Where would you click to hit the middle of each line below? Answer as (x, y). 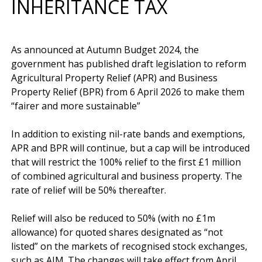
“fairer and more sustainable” (76, 106)
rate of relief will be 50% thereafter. (89, 190)
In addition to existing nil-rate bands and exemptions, (128, 134)
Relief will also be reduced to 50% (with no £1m (113, 218)
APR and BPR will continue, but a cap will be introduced (130, 148)
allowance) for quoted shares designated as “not (117, 232)
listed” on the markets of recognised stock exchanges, (129, 246)
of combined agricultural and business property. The (127, 176)
